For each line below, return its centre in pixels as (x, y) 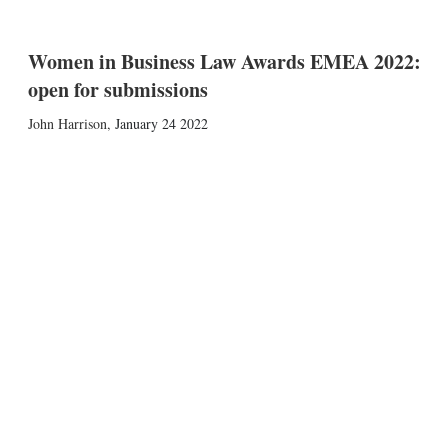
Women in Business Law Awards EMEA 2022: (224, 61)
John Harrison (67, 123)
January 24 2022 (161, 123)
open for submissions (117, 89)
